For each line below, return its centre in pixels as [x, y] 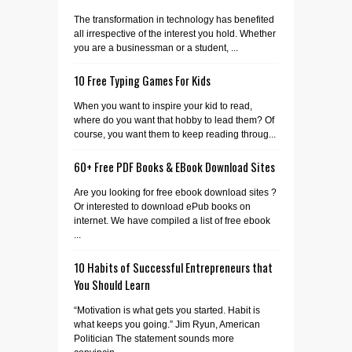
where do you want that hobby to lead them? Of [174, 120]
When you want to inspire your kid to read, [163, 106]
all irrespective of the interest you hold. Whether [175, 34]
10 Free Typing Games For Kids [142, 80]
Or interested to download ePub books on [162, 207]
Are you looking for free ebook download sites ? [175, 192]
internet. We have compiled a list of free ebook [172, 221]
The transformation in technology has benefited [174, 20]
